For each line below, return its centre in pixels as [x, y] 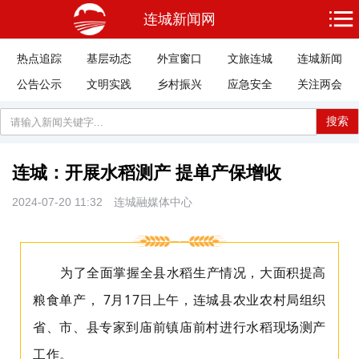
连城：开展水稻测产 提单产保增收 [147, 173]
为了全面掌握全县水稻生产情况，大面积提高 [193, 273]
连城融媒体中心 [153, 202]
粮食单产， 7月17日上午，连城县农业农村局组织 [179, 300]
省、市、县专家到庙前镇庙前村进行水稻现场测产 [179, 327]
